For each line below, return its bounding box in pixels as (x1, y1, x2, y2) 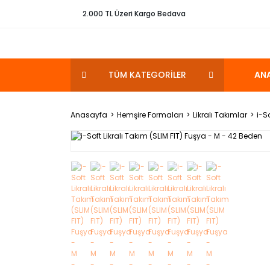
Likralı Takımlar (193, 110, 247, 120)
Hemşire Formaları (117, 110, 183, 120)
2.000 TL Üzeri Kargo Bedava (83, 8, 186, 19)
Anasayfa (71, 110, 107, 120)
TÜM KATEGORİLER (108, 69, 186, 81)
